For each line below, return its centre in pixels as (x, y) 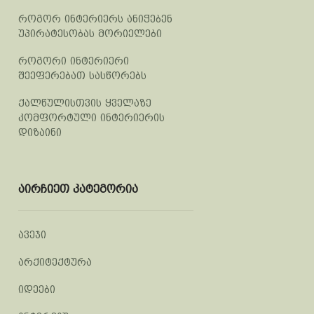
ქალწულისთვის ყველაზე (85, 103)
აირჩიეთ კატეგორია (78, 189)
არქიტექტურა (55, 262)
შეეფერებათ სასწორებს (82, 76)
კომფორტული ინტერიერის (91, 118)
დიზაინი (40, 132)
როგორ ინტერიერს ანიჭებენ (95, 19)
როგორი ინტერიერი (74, 61)
